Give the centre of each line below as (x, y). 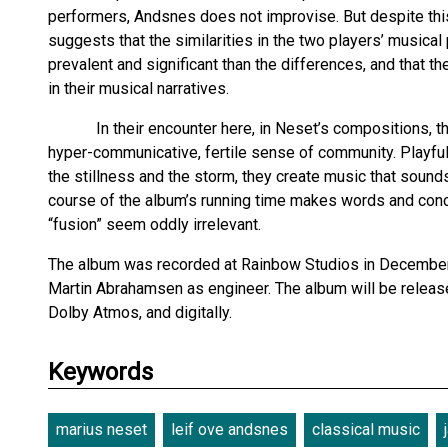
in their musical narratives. (138, 88)
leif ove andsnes (229, 429)
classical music (366, 429)
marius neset (101, 429)
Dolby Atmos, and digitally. (140, 312)
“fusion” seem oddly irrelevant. (154, 224)
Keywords (100, 372)
